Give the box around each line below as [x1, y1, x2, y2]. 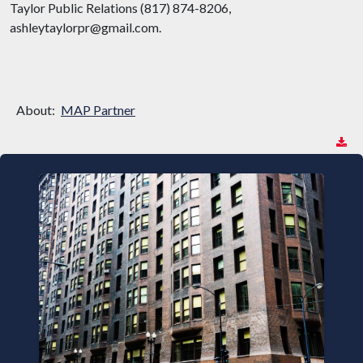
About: [16, 102, 58, 117]
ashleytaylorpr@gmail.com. [10, 19, 161, 35]
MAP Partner [61, 102, 135, 117]
